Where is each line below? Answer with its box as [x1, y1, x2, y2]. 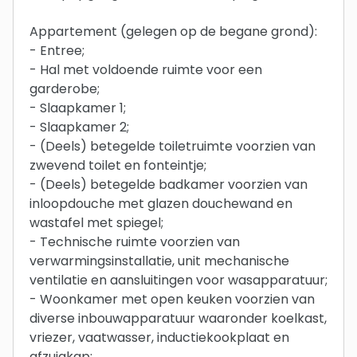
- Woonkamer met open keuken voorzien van [29, 289, 315, 308]
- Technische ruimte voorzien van [29, 232, 240, 251]
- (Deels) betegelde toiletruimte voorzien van [29, 136, 316, 155]
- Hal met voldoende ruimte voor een [29, 60, 262, 79]
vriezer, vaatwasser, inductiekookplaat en [29, 328, 289, 347]
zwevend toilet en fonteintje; [29, 155, 206, 175]
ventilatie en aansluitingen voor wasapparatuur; [29, 270, 328, 289]
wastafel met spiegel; [29, 213, 163, 232]
